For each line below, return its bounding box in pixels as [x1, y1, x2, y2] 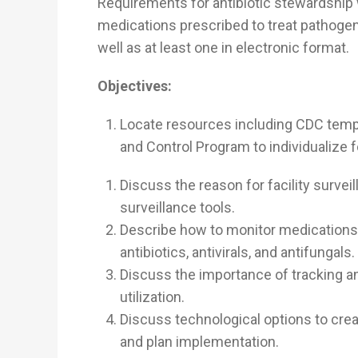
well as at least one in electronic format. [97, 39, 349, 57]
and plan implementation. [120, 333, 279, 351]
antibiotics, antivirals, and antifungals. [120, 244, 355, 261]
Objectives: [97, 78, 172, 95]
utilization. [120, 288, 185, 306]
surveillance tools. [120, 199, 235, 217]
